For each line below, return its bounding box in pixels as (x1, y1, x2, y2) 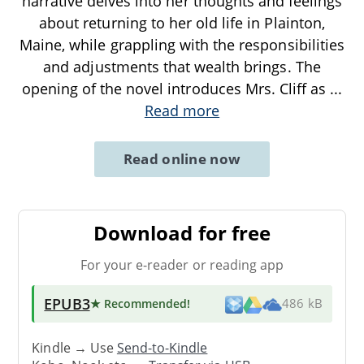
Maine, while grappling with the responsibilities (19, 34, 344, 54)
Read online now (123, 149, 241, 168)
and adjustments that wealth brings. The (43, 56, 321, 76)
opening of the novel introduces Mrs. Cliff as (21, 78, 331, 98)
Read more (144, 100, 220, 120)
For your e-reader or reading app (80, 255, 284, 274)
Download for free (93, 219, 271, 246)
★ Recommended (89, 295, 188, 311)
